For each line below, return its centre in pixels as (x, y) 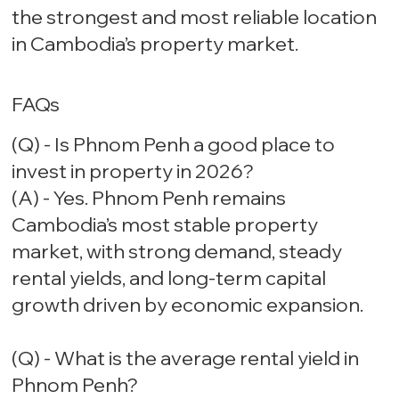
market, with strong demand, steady (177, 252)
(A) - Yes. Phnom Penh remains (149, 198)
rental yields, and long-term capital (169, 278)
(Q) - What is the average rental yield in (186, 358)
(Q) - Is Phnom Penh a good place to (174, 145)
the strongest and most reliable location (195, 17)
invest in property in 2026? (133, 171)
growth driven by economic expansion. (188, 305)
